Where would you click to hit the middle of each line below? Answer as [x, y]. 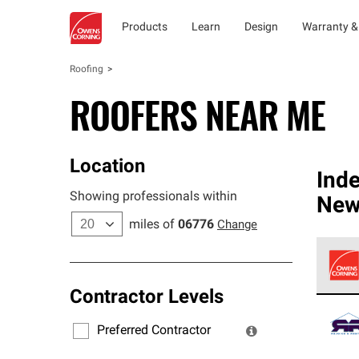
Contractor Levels [147, 298]
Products [145, 28]
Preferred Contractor [154, 331]
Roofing [87, 70]
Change [237, 226]
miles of [152, 225]
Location [107, 167]
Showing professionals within [153, 197]
